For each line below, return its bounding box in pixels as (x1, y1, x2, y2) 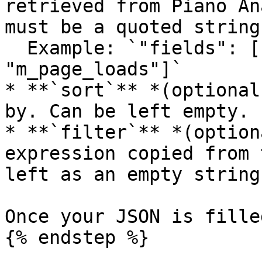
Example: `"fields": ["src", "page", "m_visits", (5, 37, 27, 58)
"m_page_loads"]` (5, 58, 182, 80)
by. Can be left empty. (5, 101, 249, 122)
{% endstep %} (5, 227, 149, 248)
